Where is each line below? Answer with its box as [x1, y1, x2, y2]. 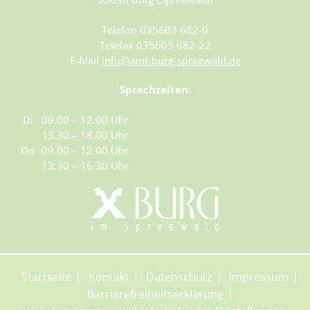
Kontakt [89, 269, 129, 284]
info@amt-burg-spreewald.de [101, 53, 241, 68]
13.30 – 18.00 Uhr [42, 128, 129, 143]
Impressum [229, 269, 289, 284]
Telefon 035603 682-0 [102, 23, 208, 37]
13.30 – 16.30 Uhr [42, 158, 129, 173]
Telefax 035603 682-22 [99, 38, 211, 53]
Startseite [21, 269, 72, 284]
